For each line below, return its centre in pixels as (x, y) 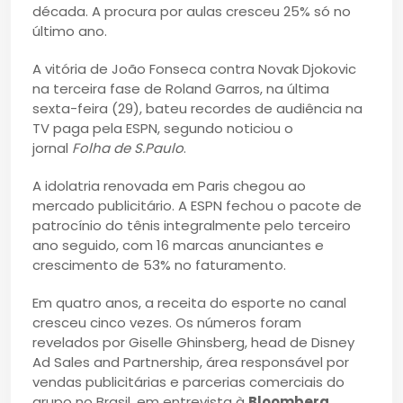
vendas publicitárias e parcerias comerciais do (188, 381)
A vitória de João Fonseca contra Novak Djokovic (194, 68)
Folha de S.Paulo (128, 148)
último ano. (70, 31)
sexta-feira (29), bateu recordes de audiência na (197, 108)
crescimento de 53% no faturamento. (159, 264)
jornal (52, 148)
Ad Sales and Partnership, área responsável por (191, 362)
